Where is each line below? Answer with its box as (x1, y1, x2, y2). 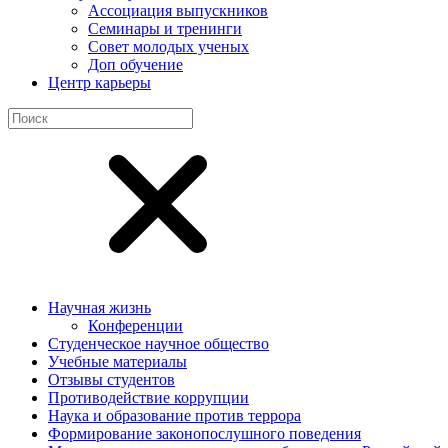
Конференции (88, 317, 183, 334)
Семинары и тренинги (88, 20, 242, 37)
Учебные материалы (48, 353, 187, 370)
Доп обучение (88, 56, 183, 73)
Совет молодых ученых (88, 38, 249, 55)
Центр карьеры (48, 74, 151, 91)
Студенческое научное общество (48, 335, 269, 352)
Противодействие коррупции (48, 389, 249, 406)
